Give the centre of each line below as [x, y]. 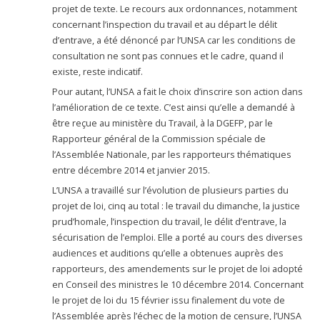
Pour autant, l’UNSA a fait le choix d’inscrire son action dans [178, 91]
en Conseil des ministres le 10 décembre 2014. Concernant [178, 285]
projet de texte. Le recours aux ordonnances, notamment [175, 9]
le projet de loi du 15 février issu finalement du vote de [169, 301]
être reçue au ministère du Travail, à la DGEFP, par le [163, 123]
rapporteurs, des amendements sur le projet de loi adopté [178, 269]
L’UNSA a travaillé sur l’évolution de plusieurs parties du [171, 191]
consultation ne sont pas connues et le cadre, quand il [168, 56]
